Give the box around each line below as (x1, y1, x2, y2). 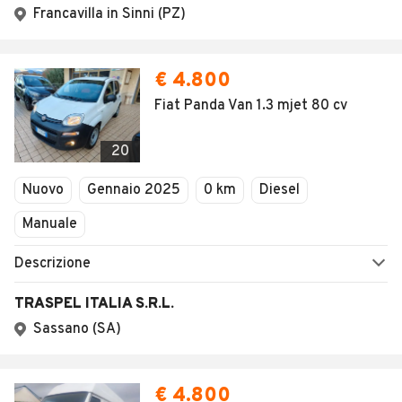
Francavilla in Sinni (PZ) (33, 5, 186, 23)
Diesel (259, 181, 300, 199)
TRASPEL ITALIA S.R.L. (14, 295, 174, 313)
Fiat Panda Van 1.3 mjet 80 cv (154, 97, 347, 115)
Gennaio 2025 (87, 181, 180, 199)
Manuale (22, 215, 77, 233)
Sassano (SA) (33, 320, 121, 338)
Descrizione (14, 255, 91, 273)
